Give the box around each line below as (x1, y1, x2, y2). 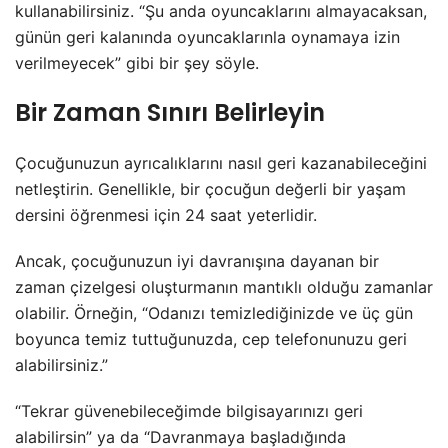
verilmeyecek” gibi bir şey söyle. (15, 52, 259, 73)
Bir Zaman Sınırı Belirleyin (15, 95, 325, 129)
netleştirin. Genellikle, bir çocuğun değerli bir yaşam (15, 178, 406, 199)
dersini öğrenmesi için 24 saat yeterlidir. (15, 204, 317, 225)
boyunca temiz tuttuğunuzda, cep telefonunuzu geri (15, 328, 407, 349)
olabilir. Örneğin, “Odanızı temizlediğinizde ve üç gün (15, 302, 413, 323)
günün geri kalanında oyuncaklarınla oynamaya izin (15, 26, 400, 47)
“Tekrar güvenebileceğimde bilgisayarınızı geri (15, 400, 363, 421)
